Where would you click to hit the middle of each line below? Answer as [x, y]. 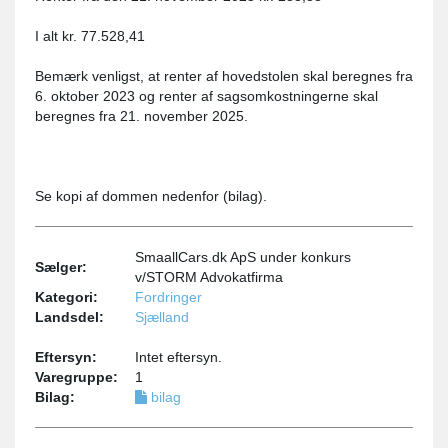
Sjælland [162, 317]
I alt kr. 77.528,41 [90, 36]
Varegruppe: [76, 377]
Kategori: [66, 297]
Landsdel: [69, 317]
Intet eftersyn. [178, 357]
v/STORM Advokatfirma [209, 277]
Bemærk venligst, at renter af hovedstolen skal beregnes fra [224, 76]
